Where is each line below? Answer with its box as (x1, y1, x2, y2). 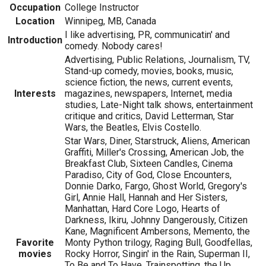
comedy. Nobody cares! (65, 40, 163, 52)
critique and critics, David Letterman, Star (65, 110, 234, 122)
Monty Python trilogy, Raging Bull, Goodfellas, (65, 236, 252, 248)
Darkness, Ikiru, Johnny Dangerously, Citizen (65, 214, 248, 226)
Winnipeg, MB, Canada (65, 15, 156, 27)
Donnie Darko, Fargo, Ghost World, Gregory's (65, 180, 247, 192)
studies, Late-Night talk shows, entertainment (65, 99, 253, 110)
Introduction (8, 34, 62, 46)
